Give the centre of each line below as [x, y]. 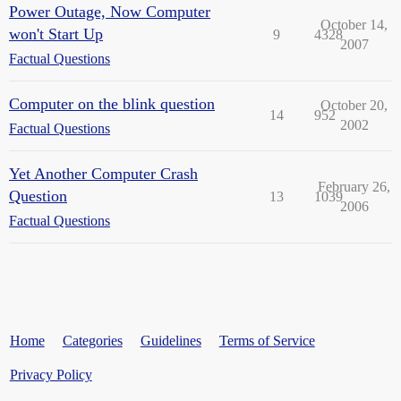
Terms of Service [267, 341]
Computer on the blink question [112, 104]
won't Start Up [56, 34]
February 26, [354, 187]
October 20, [354, 106]
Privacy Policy [51, 375]
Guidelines [171, 341]
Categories [92, 341]
